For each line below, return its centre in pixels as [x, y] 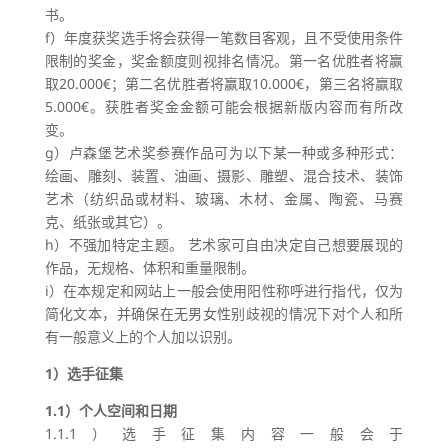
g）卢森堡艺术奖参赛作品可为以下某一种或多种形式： [224, 152]
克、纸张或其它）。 [107, 221]
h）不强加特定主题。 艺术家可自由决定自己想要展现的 [224, 244]
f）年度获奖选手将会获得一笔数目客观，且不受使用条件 [224, 37]
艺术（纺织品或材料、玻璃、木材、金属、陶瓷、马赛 [224, 198]
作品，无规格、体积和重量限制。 [149, 267]
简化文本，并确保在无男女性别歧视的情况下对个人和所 [224, 313]
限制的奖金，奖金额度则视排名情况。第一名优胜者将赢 [224, 60]
